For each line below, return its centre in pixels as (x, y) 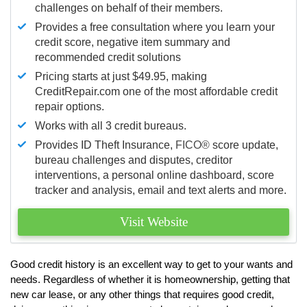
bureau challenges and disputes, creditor (134, 160)
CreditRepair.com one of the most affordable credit (156, 91)
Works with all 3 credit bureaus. (111, 125)
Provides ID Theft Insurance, (105, 145)
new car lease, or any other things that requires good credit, (142, 294)
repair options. (70, 106)
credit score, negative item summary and (133, 42)
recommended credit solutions (108, 57)
